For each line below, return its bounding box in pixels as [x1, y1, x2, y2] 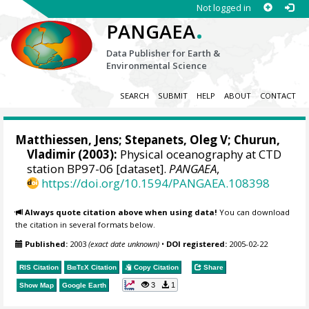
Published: [25, 239, 68, 250]
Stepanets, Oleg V [125, 132, 228, 148]
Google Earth [62, 281, 107, 289]
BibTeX [67, 263, 90, 271]
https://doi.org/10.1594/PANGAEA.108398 [41, 175, 270, 192]
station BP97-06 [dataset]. [27, 161, 170, 177]
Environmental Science [106, 59, 208, 72]
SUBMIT [157, 90, 188, 101]
